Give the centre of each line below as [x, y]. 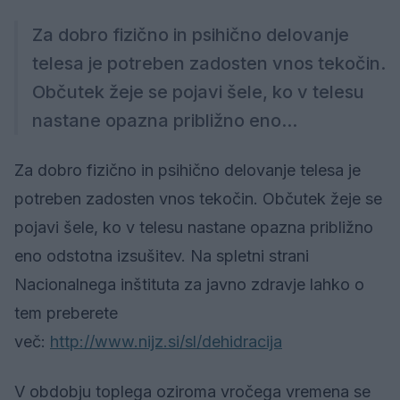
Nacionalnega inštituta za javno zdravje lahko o [189, 285]
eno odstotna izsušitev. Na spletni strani [162, 256]
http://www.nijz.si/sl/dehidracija [166, 342]
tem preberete [66, 313]
